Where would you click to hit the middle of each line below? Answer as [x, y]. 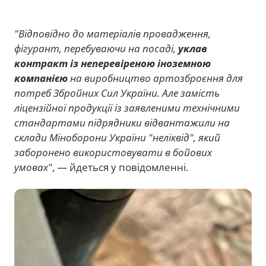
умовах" [33, 167]
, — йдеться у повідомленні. [120, 167]
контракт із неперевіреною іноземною [113, 63]
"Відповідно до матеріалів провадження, [113, 33]
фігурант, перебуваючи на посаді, [96, 48]
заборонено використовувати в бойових [113, 152]
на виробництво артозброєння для [155, 78]
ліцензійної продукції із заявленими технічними [127, 107]
